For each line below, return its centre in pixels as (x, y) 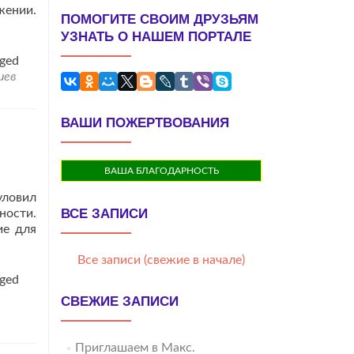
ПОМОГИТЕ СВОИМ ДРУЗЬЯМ (160, 19)
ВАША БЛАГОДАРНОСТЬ (161, 171)
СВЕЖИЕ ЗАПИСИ (120, 301)
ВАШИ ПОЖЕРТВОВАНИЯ (145, 123)
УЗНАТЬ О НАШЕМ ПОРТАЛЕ (156, 37)
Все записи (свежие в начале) (161, 260)
